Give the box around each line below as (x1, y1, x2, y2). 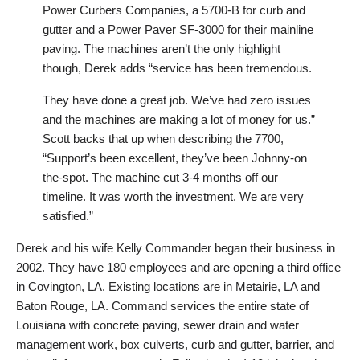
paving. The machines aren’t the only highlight (42, 41, 280, 55)
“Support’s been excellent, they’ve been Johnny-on (42, 150, 307, 165)
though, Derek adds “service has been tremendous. (42, 60, 312, 75)
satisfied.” (42, 208, 93, 223)
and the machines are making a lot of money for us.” (42, 112, 315, 126)
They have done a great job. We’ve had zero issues (42, 92, 311, 107)
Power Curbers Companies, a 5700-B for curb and (42, 2, 305, 17)
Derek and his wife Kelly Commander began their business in (16, 240, 335, 255)
